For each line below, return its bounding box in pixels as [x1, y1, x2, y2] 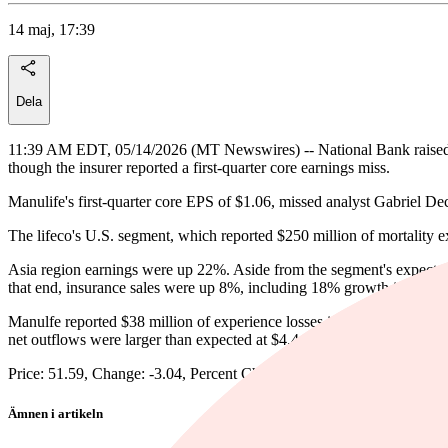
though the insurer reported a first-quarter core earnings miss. [8, 159, 390, 177]
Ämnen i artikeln [8, 405, 103, 421]
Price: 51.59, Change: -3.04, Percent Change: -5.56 [8, 365, 331, 383]
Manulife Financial [8, 427, 127, 445]
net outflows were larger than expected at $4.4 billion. [8, 331, 347, 349]
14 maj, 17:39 [8, 20, 95, 38]
